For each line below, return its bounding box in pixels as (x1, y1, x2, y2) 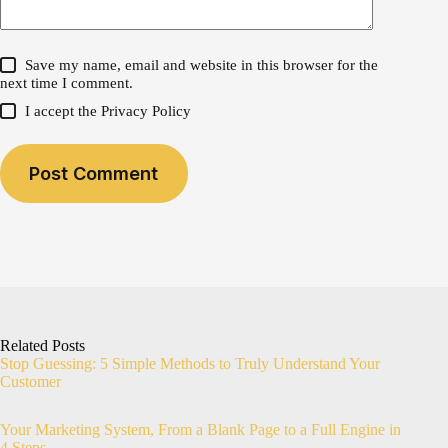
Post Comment (29, 161, 159, 184)
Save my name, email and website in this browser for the (25, 57, 379, 74)
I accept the (25, 103, 102, 120)
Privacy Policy (101, 103, 192, 120)
